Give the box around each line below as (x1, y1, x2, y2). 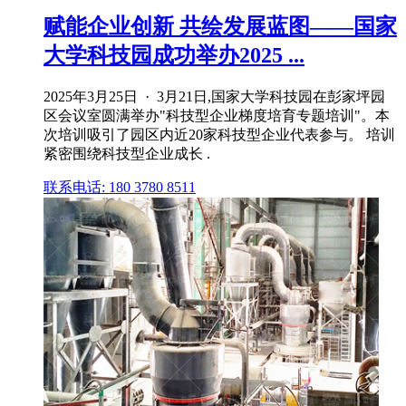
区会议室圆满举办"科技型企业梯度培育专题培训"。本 (43, 108, 390, 124)
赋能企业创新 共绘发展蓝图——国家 (43, 14, 397, 39)
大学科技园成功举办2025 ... (43, 43, 304, 68)
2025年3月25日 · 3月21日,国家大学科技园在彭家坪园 (43, 89, 385, 105)
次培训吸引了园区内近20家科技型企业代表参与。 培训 (43, 127, 395, 143)
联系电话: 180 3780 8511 (43, 179, 196, 196)
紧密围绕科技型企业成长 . (43, 146, 210, 162)
